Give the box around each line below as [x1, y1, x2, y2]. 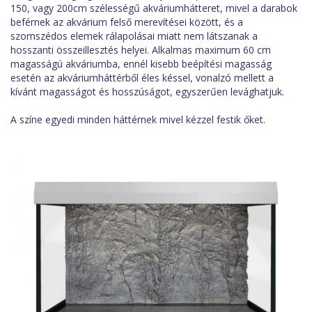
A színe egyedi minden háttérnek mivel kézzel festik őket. [10, 112, 265, 126]
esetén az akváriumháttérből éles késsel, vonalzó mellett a [10, 70, 274, 84]
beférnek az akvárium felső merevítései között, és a [10, 15, 243, 29]
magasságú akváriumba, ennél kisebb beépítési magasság [10, 56, 272, 70]
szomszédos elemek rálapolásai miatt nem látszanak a [10, 29, 258, 42]
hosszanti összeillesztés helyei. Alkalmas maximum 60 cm [10, 42, 271, 56]
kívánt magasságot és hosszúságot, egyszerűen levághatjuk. [10, 84, 284, 98]
